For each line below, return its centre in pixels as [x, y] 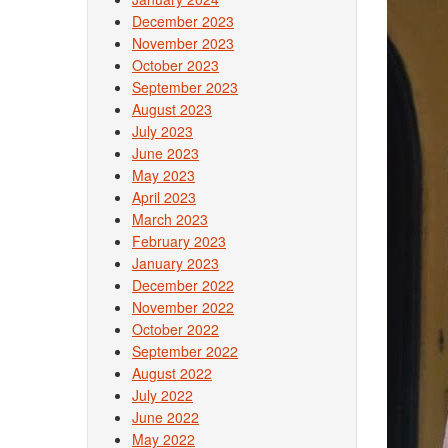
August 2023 [172, 109]
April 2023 [164, 197]
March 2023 [170, 219]
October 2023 [175, 65]
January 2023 [175, 263]
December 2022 [183, 285]
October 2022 [175, 329]
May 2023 [163, 175]
